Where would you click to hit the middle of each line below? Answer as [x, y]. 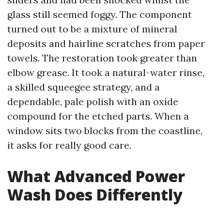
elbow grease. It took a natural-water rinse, [106, 72]
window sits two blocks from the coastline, [105, 131]
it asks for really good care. [69, 145]
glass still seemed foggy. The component [100, 14]
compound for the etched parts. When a [98, 116]
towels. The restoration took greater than [102, 58]
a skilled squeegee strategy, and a [84, 87]
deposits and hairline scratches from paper [106, 43]
